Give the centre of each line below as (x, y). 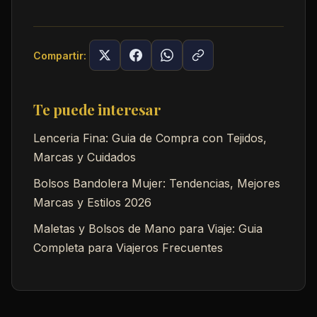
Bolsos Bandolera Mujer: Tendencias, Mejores (157, 184)
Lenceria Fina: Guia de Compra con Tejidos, (150, 138)
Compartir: (60, 55)
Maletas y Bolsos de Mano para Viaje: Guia (148, 229)
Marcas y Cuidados (85, 157)
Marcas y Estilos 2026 (92, 203)
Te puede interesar (97, 109)
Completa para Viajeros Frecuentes (128, 248)
